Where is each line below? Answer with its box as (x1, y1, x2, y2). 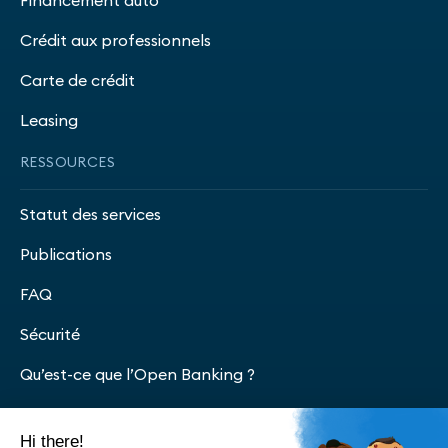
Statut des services (20, 203, 161, 224)
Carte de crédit (20, 69, 135, 90)
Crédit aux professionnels (20, 29, 211, 50)
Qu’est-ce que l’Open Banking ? (20, 363, 255, 384)
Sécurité (20, 323, 80, 344)
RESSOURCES (20, 152, 115, 171)
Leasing (20, 109, 78, 130)
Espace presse (20, 403, 128, 424)
